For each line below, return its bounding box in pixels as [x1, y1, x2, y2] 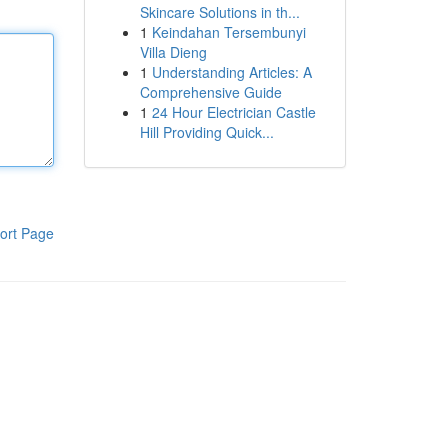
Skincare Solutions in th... [139, 2, 300, 22]
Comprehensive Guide [139, 82, 282, 102]
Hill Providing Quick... [139, 122, 274, 142]
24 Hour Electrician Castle [151, 102, 316, 122]
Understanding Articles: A [151, 62, 312, 82]
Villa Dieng [139, 42, 207, 62]
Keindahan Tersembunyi [151, 22, 306, 42]
